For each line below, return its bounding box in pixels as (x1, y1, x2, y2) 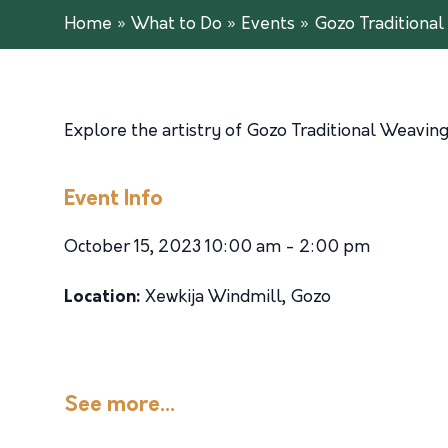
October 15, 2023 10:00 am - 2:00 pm (64, 239, 370, 256)
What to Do (131, 16, 222, 33)
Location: (64, 289, 141, 306)
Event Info (64, 189, 163, 210)
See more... (64, 395, 175, 416)
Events (241, 16, 295, 33)
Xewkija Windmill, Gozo (141, 289, 331, 306)
